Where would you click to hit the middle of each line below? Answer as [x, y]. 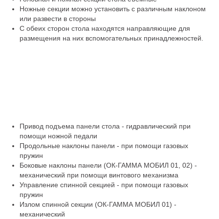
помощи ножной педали [58, 136]
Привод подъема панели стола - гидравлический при [105, 126]
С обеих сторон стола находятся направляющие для [105, 28]
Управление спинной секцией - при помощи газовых [104, 185]
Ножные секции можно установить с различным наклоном [113, 9]
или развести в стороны [58, 19]
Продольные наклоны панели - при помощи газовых [104, 146]
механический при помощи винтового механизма [99, 175]
